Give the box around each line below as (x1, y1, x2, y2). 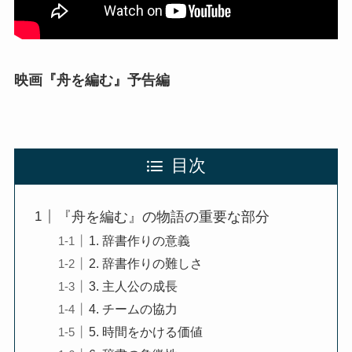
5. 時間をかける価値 (88, 324, 203, 339)
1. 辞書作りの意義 (88, 233, 190, 247)
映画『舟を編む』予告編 (13, 71, 170, 88)
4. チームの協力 (88, 301, 178, 316)
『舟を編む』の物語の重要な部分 (57, 208, 269, 225)
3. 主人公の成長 (88, 278, 178, 293)
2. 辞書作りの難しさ (88, 255, 203, 270)
